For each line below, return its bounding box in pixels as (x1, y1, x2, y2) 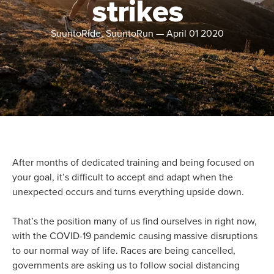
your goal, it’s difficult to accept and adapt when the (12, 172, 233, 182)
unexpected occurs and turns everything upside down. (12, 187, 244, 197)
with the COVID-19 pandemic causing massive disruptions (12, 231, 257, 241)
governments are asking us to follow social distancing (12, 261, 240, 270)
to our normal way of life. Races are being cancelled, (12, 246, 235, 256)
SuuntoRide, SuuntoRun (50, 29, 154, 39)
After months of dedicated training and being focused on (12, 158, 254, 168)
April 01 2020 (166, 29, 224, 39)
